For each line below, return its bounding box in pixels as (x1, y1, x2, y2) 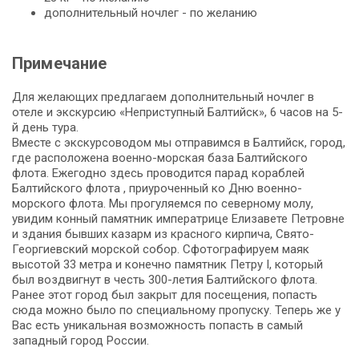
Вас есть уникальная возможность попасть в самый (12, 317, 303, 333)
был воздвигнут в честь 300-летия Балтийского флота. (12, 272, 317, 287)
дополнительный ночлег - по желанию (44, 5, 257, 20)
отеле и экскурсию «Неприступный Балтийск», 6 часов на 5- (12, 104, 343, 119)
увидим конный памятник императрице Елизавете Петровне (12, 211, 345, 226)
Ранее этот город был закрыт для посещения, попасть (12, 287, 317, 302)
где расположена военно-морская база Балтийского (12, 150, 308, 165)
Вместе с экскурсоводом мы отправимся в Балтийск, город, (12, 135, 345, 150)
